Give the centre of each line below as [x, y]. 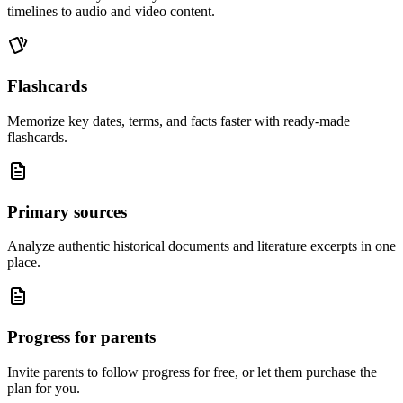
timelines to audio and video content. [111, 12]
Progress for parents [81, 336]
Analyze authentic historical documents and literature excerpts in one [201, 246]
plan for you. [44, 388]
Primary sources [67, 211]
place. [24, 263]
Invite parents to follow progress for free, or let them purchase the [192, 372]
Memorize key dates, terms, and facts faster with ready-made [179, 121]
